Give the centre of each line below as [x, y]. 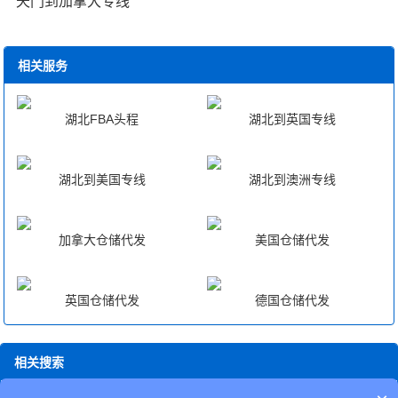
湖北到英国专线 [292, 119]
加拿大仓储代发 [102, 239]
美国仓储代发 [292, 239]
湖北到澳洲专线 [292, 179]
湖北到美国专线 [102, 179]
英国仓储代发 [102, 300]
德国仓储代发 [292, 300]
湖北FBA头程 [102, 119]
